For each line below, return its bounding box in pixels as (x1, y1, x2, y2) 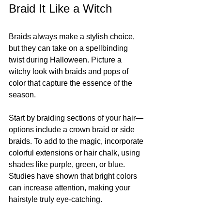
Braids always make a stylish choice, (9, 32, 137, 41)
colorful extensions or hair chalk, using (9, 148, 142, 157)
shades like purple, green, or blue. (9, 160, 127, 169)
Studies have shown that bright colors (9, 171, 139, 180)
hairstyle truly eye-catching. (9, 195, 102, 203)
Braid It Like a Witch (9, 1, 112, 15)
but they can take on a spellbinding (9, 44, 130, 52)
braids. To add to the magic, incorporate (9, 137, 145, 145)
